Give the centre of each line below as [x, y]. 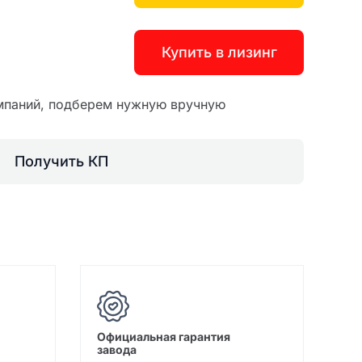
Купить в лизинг [219, 52]
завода [116, 349]
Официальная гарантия [163, 337]
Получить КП [61, 161]
